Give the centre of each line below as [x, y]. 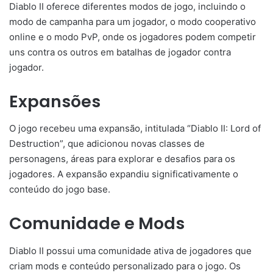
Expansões [55, 101]
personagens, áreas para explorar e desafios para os [122, 159]
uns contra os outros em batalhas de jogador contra [120, 52]
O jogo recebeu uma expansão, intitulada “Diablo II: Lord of [135, 129]
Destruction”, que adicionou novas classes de [107, 144]
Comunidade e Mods [97, 224]
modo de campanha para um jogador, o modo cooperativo [133, 21]
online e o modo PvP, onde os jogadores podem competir [133, 37]
